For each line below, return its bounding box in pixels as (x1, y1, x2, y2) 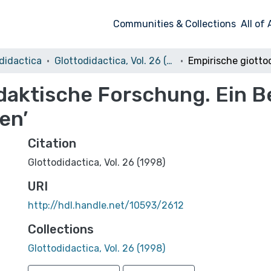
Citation (28, 136, 76, 151)
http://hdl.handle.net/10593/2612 (28, 200, 184, 211)
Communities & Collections (113, 18, 237, 30)
